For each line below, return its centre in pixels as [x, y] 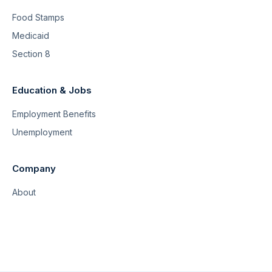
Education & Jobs [52, 90]
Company [34, 168]
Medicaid [31, 35]
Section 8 [31, 53]
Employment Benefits [54, 114]
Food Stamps [38, 17]
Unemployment [42, 132]
